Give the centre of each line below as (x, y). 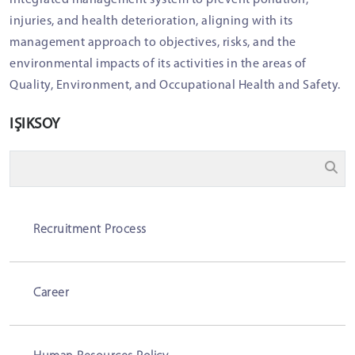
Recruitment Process (90, 230)
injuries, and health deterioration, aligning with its (151, 21)
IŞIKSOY (35, 125)
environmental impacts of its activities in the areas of (158, 64)
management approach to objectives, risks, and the (153, 43)
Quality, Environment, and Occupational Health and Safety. (175, 86)
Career (51, 293)
